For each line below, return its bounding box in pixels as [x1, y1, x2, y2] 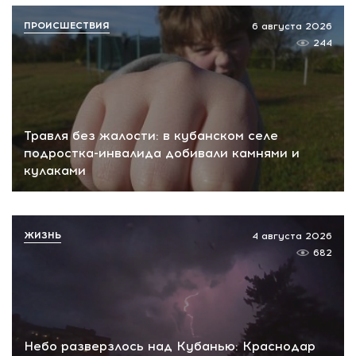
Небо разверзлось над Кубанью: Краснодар [24, 339, 315, 354]
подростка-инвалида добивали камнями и [24, 145, 300, 161]
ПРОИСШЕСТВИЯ [24, 19, 110, 31]
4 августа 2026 [252, 230, 332, 242]
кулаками [24, 163, 86, 179]
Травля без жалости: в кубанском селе [24, 128, 278, 144]
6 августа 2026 [252, 20, 332, 32]
